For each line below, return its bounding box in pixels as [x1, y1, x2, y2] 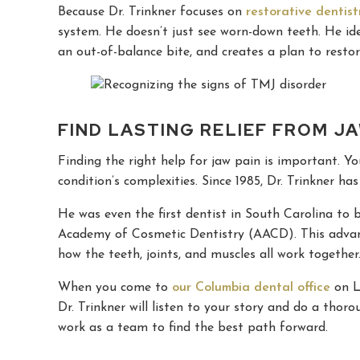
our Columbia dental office [172, 281, 330, 295]
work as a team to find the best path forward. [58, 321, 328, 335]
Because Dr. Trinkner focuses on [58, 5, 246, 18]
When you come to [58, 281, 172, 295]
